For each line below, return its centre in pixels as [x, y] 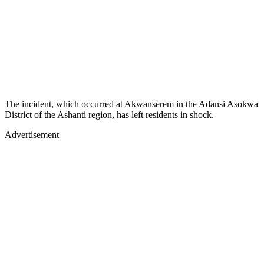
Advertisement [32, 134]
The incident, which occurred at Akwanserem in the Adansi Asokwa [131, 104]
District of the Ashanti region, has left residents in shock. [109, 114]
